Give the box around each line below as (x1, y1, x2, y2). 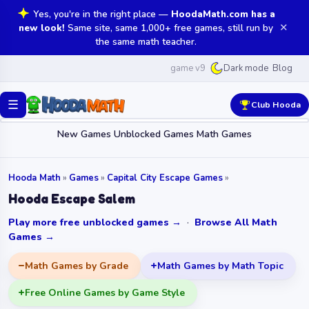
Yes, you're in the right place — (30, 8, 171, 21)
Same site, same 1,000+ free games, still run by (65, 21, 273, 34)
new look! (19, 21, 65, 34)
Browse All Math (195, 215, 277, 229)
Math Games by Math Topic (157, 259, 283, 272)
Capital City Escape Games (107, 171, 223, 184)
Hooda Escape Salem (8, 190, 135, 206)
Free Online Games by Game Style (25, 286, 185, 299)
